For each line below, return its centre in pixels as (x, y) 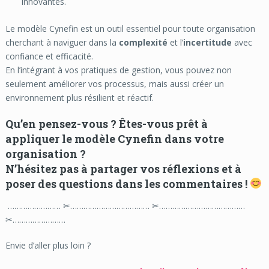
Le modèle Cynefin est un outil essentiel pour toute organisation (130, 28)
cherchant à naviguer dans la (62, 42)
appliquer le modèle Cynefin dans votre (114, 138)
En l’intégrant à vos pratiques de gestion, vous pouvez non (118, 70)
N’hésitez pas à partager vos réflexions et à (123, 168)
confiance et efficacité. (49, 56)
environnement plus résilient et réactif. (79, 97)
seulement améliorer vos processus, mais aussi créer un (114, 83)
